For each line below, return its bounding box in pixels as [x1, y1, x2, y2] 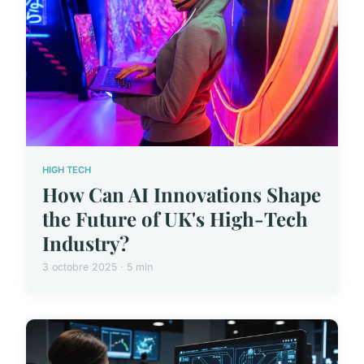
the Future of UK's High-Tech [42, 206, 308, 232]
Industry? [42, 230, 129, 257]
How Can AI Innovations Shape [42, 181, 321, 208]
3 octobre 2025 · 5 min [42, 261, 153, 274]
